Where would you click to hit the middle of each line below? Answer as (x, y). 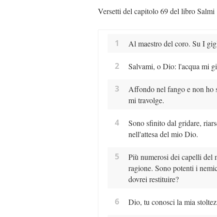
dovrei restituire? (153, 179)
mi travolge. (146, 100)
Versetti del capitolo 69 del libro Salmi (156, 11)
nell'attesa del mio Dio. (163, 134)
